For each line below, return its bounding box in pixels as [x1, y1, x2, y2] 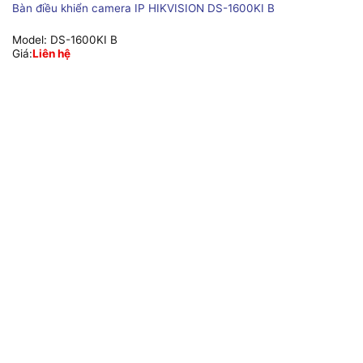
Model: [11, 32, 50, 46]
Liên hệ [32, 46, 70, 60]
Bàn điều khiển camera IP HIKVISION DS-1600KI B [11, 2, 275, 15]
